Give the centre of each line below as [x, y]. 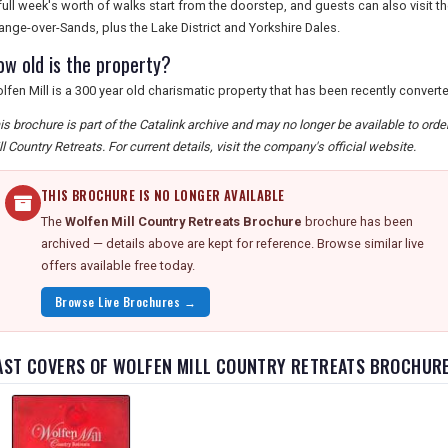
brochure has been [357, 221]
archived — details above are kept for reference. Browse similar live [232, 243]
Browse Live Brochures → [126, 301]
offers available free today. [118, 265]
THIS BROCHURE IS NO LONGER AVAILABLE [163, 195]
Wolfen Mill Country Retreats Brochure [183, 221]
